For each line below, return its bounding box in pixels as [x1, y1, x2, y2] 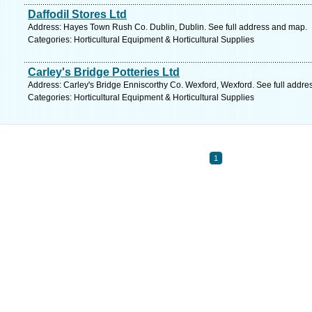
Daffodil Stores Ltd [28, 8, 127, 20]
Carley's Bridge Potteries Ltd [28, 66, 180, 78]
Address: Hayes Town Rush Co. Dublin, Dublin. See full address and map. [28, 22, 307, 32]
